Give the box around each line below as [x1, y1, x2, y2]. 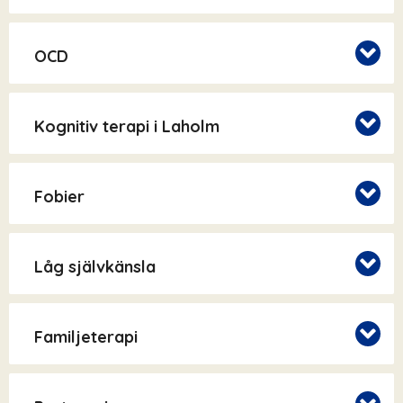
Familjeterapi [34, 327, 138, 348]
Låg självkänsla [34, 256, 156, 278]
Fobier [34, 186, 85, 208]
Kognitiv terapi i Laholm [34, 116, 219, 138]
